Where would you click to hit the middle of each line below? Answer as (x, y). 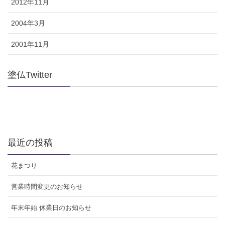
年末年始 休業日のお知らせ (51, 207)
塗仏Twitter (30, 75)
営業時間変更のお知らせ (47, 186)
